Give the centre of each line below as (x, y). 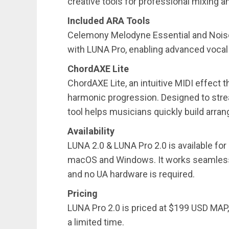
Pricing (83, 194)
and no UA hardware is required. (131, 174)
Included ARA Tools (109, 21)
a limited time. (96, 222)
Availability (91, 131)
